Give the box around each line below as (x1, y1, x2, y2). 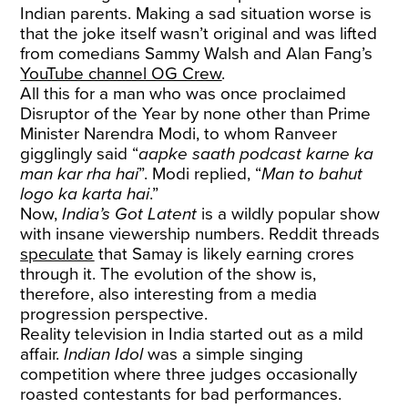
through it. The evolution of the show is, (20, 264, 317, 284)
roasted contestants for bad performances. (20, 384, 342, 404)
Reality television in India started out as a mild (20, 324, 364, 344)
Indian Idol (64, 344, 144, 364)
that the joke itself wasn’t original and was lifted (20, 24, 378, 44)
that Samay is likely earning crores (94, 244, 355, 264)
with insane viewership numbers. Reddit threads (20, 224, 381, 244)
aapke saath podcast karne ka (138, 144, 374, 164)
